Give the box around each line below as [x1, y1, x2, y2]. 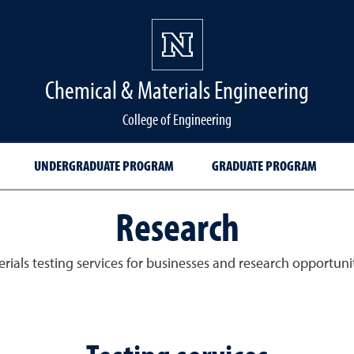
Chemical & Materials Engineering [45, 73, 309, 105]
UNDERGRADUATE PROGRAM [34, 156, 174, 175]
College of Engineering [122, 109, 232, 129]
